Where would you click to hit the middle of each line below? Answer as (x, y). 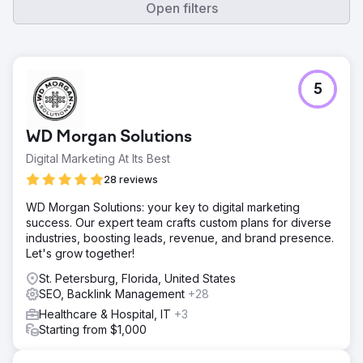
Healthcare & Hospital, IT (107, 314)
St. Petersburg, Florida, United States (137, 278)
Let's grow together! (80, 253)
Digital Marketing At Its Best (98, 158)
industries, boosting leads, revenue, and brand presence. (180, 238)
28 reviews (131, 179)
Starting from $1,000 (93, 329)
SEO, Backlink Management (113, 294)
